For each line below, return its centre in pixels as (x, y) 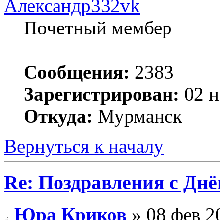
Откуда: (58, 116)
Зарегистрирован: (101, 94)
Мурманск (137, 116)
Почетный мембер (98, 27)
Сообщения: (77, 72)
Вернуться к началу (84, 146)
